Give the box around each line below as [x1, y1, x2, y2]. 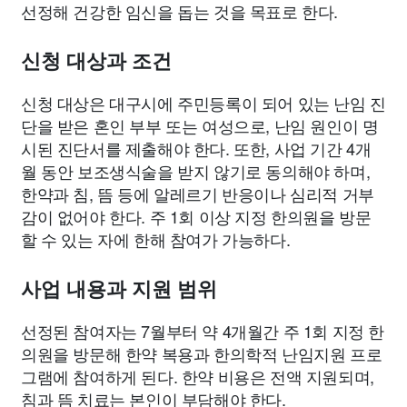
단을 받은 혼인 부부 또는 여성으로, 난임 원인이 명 [21, 114, 379, 138]
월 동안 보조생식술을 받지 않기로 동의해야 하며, [21, 159, 371, 184]
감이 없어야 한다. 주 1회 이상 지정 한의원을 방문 [21, 204, 372, 229]
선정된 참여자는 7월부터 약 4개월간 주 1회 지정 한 [21, 319, 385, 343]
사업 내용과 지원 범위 [21, 278, 217, 302]
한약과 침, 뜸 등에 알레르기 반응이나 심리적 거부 [21, 182, 374, 206]
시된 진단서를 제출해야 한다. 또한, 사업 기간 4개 [21, 136, 372, 161]
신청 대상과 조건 [21, 50, 172, 74]
